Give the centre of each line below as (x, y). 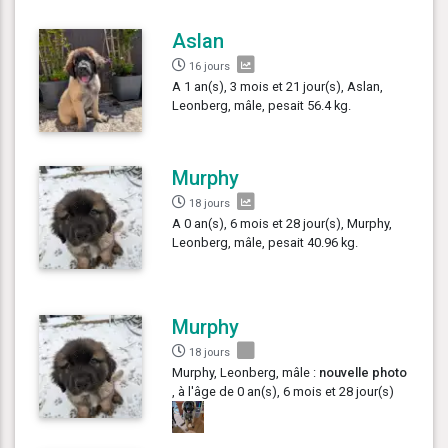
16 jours (210, 66)
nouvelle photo (363, 372)
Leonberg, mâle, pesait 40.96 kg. (265, 242)
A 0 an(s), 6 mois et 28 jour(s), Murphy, (282, 223)
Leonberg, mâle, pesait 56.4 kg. (262, 105)
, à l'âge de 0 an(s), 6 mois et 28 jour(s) (283, 391)
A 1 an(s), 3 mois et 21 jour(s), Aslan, (278, 86)
